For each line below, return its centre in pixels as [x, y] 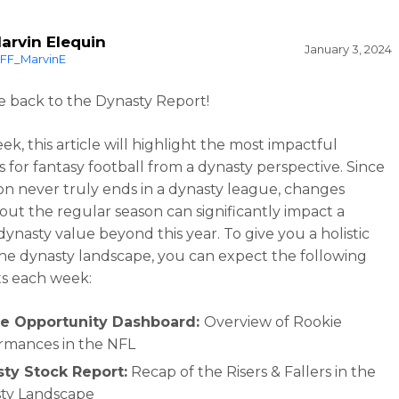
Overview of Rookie [273, 322]
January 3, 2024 [348, 49]
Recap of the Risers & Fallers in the [252, 372]
